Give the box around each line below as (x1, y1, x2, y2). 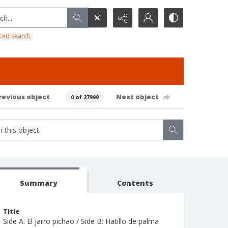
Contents (117, 178, 154, 188)
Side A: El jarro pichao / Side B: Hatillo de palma (3, 216, 159, 226)
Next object (116, 92, 159, 101)
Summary (19, 178, 58, 188)
